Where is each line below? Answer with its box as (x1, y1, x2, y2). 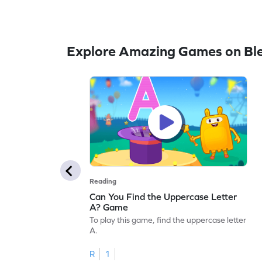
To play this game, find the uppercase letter (89, 215, 247, 225)
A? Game (89, 201, 129, 212)
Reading (89, 177, 117, 185)
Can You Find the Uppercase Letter (89, 191, 237, 202)
